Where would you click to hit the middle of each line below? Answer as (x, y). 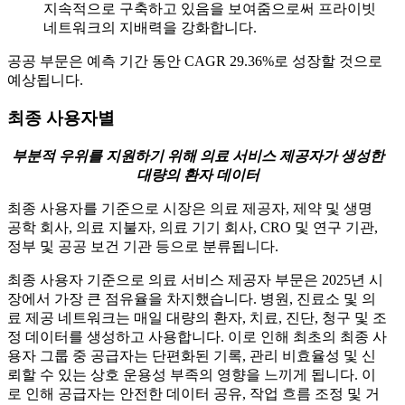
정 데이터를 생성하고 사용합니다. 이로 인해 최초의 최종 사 (197, 337)
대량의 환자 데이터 (198, 175)
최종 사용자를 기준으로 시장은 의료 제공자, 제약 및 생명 (190, 209)
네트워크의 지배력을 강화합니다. (150, 27)
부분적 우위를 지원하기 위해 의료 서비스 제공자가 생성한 (198, 156)
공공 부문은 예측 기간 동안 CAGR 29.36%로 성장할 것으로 (195, 61)
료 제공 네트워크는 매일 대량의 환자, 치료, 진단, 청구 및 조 (197, 318)
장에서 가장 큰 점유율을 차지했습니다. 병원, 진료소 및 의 (192, 299)
